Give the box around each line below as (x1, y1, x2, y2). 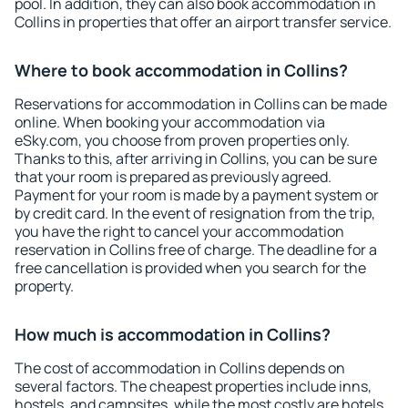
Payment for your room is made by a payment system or (15, 185, 379, 205)
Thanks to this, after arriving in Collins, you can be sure (15, 148, 377, 168)
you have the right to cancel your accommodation (15, 221, 344, 241)
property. (15, 276, 74, 296)
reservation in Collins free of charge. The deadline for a (15, 240, 377, 260)
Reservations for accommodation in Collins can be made (15, 94, 387, 114)
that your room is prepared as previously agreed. (15, 167, 331, 187)
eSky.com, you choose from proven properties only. (15, 130, 350, 150)
